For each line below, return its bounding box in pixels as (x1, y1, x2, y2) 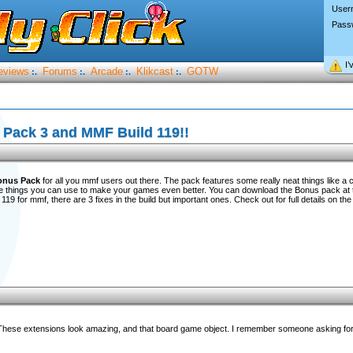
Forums (42, 65, 77, 77)
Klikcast (136, 65, 173, 77)
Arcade (90, 65, 123, 77)
